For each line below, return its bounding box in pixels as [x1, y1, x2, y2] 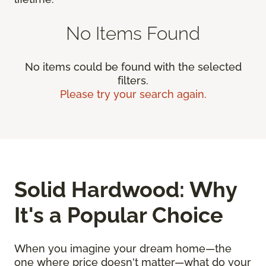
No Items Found [66, 22, 200, 45]
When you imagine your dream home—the [14, 242, 232, 255]
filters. [118, 74, 148, 87]
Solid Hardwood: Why [14, 177, 237, 202]
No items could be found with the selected [24, 61, 242, 74]
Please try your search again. [59, 88, 207, 101]
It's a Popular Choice [14, 202, 223, 228]
